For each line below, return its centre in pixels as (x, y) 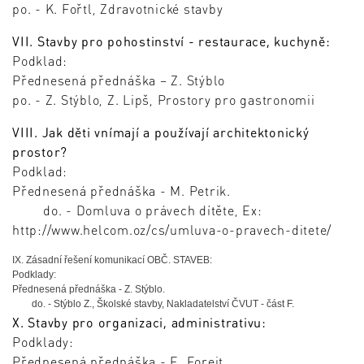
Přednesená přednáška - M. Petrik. (121, 191)
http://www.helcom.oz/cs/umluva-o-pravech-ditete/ (172, 230)
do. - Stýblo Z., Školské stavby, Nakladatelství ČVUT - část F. (153, 304)
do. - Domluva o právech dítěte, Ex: (137, 210)
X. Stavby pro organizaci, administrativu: (139, 323)
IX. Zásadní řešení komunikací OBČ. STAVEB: (112, 260)
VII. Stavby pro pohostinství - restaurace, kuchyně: (171, 41)
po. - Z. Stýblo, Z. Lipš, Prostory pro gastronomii (164, 100)
